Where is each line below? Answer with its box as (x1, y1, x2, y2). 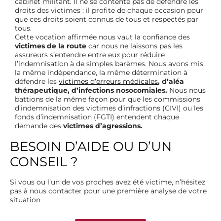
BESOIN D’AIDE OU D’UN (10, 138, 172, 154)
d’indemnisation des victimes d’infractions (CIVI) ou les (15, 103, 203, 112)
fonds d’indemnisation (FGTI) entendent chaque (15, 112, 179, 121)
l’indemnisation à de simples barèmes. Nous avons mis (15, 59, 203, 68)
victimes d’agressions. (63, 121, 143, 130)
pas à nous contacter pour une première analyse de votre (10, 186, 207, 195)
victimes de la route (15, 41, 86, 50)
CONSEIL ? (10, 153, 78, 170)
